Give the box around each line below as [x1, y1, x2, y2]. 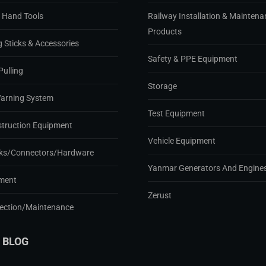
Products [148, 27, 182, 37]
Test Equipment [148, 109, 205, 119]
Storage [148, 81, 177, 91]
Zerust [148, 191, 172, 201]
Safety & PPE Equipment [148, 54, 237, 64]
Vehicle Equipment [148, 136, 216, 146]
